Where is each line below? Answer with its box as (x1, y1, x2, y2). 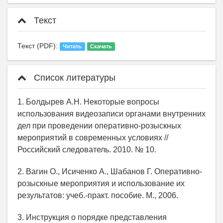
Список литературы (31, 73, 115, 83)
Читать (63, 43, 82, 50)
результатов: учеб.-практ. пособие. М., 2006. (17, 191, 178, 200)
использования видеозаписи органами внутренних (17, 110, 206, 118)
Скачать (90, 43, 112, 50)
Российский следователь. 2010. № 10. (17, 145, 156, 154)
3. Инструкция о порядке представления (17, 213, 167, 222)
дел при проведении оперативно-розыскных (17, 121, 181, 130)
